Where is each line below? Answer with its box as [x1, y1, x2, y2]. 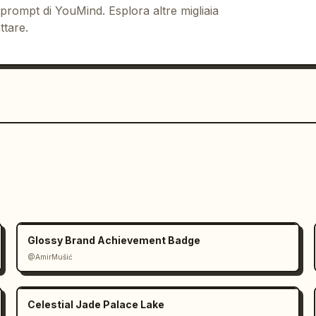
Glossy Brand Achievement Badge [27, 234, 200, 246]
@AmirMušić [27, 253, 73, 261]
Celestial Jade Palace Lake [27, 298, 164, 310]
